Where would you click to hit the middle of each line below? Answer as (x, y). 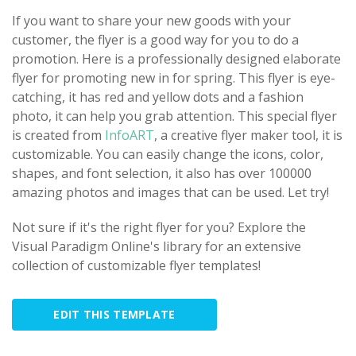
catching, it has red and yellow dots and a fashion (158, 97)
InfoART (128, 135)
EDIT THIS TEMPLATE (114, 314)
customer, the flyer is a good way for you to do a (155, 39)
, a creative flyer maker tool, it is (248, 135)
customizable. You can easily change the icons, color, (168, 154)
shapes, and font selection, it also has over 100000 (162, 173)
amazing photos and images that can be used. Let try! (170, 192)
